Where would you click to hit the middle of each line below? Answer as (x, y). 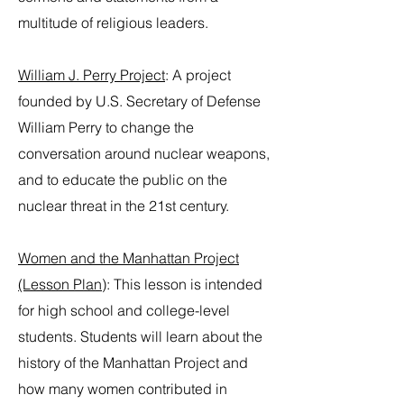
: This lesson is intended (184, 284)
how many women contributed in (123, 389)
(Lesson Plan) (62, 284)
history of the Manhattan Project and (133, 363)
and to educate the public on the (123, 179)
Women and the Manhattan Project (129, 258)
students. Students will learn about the (140, 336)
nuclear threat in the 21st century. (124, 206)
